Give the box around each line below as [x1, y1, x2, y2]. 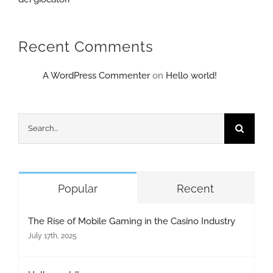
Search [18, 117, 47, 129]
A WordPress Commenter [43, 69, 150, 81]
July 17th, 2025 [28, 231, 77, 240]
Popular [57, 182, 97, 195]
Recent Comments [18, 37, 154, 55]
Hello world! [166, 69, 217, 81]
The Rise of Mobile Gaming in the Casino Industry [28, 215, 235, 227]
